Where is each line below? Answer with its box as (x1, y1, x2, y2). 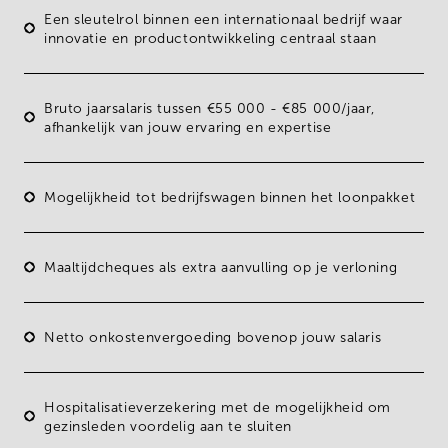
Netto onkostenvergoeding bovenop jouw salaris (44, 329, 382, 345)
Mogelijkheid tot (44, 189, 161, 205)
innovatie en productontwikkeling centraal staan (44, 30, 377, 46)
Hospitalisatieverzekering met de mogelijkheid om (44, 399, 391, 415)
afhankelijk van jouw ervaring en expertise (44, 119, 332, 135)
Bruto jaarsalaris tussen (44, 100, 207, 116)
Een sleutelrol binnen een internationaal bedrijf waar (44, 11, 403, 27)
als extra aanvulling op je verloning (159, 259, 398, 275)
